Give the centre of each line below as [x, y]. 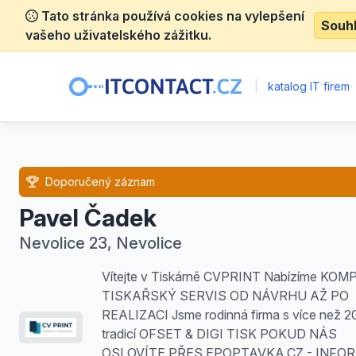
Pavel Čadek [88, 218]
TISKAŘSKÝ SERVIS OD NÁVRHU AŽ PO [225, 296]
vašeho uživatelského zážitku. [118, 35]
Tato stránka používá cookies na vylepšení [171, 16]
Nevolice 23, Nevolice [101, 243]
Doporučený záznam [99, 182]
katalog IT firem [308, 86]
